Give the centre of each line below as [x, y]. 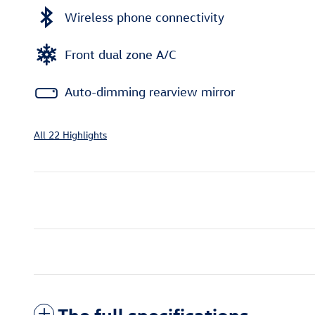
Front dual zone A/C [121, 54]
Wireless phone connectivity [144, 17]
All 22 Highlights [70, 135]
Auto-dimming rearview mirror [150, 91]
